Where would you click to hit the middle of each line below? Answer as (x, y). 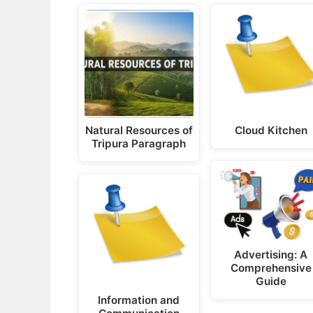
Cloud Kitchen (271, 131)
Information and (139, 300)
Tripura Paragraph (139, 144)
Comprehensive (271, 268)
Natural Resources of (139, 131)
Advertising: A (271, 255)
